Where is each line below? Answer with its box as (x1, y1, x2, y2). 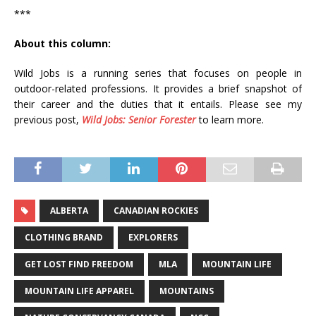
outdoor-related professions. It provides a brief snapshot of (14, 81, 302, 95)
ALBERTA (50, 204, 88, 217)
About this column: (14, 36, 111, 50)
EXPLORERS (128, 231, 178, 243)
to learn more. (196, 112, 264, 126)
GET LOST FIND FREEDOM (25, 257, 133, 270)
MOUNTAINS (159, 284, 214, 297)
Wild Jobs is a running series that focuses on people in (14, 66, 302, 80)
